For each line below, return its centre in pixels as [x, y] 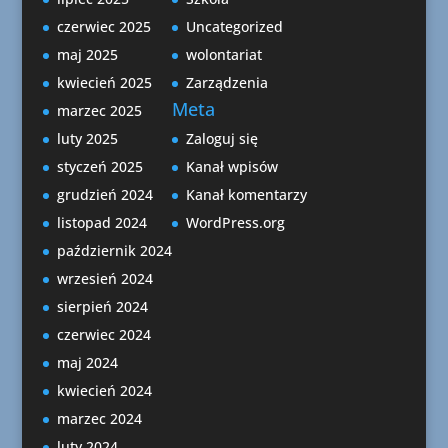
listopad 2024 [101, 223]
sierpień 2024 [102, 307]
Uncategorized [234, 27]
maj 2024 [87, 363]
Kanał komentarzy [246, 195]
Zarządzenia [226, 83]
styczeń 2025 [99, 167]
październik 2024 [114, 251]
